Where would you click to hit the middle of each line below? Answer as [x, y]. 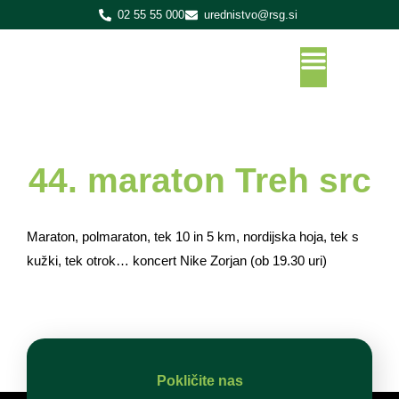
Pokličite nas [199, 381]
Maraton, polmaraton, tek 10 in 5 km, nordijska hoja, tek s [193, 236]
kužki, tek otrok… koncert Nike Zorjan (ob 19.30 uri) [177, 261]
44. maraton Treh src [199, 180]
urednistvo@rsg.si [251, 15]
